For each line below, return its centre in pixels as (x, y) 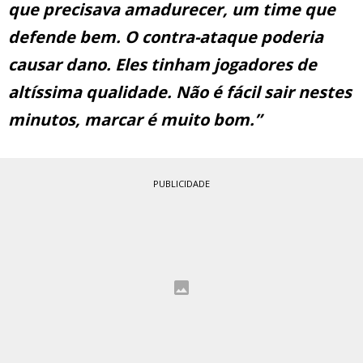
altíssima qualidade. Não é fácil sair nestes (180, 92)
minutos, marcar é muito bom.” (135, 120)
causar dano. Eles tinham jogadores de (162, 65)
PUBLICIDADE (181, 184)
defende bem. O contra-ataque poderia (166, 37)
